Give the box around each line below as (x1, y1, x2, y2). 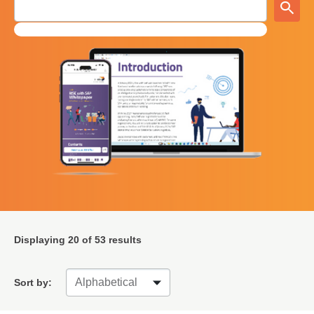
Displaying (14, 233, 68, 245)
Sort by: (14, 276, 52, 288)
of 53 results (79, 233, 142, 245)
